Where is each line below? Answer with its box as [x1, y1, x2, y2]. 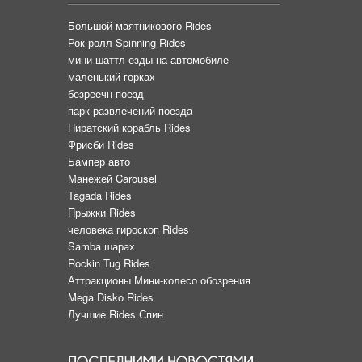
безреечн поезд [68, 86, 144, 102]
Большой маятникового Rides [68, 18, 212, 34]
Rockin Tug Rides [68, 255, 150, 271]
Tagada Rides [68, 187, 132, 204]
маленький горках [68, 69, 155, 85]
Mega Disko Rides [68, 289, 154, 305]
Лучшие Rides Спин [68, 306, 166, 322]
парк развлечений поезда [68, 103, 192, 119]
